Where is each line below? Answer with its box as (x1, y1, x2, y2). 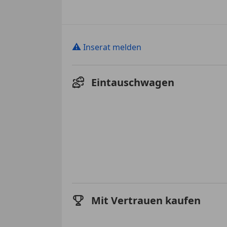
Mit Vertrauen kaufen (91, 193, 201, 207)
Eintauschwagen (91, 75, 174, 89)
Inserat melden (83, 41, 141, 53)
